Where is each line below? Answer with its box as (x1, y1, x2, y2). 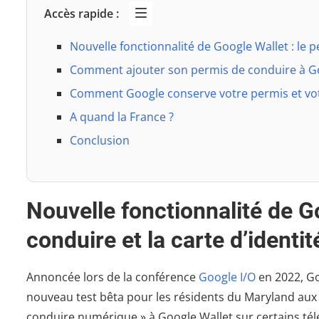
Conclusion (70, 132, 130, 149)
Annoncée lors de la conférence (26, 269, 199, 286)
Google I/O (199, 269, 256, 286)
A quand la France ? (70, 109, 174, 125)
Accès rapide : (44, 6, 119, 22)
